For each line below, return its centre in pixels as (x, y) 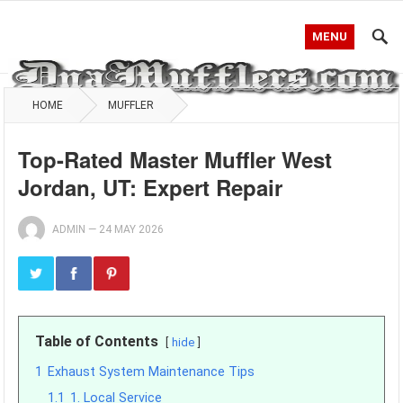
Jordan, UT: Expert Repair (151, 187)
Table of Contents (97, 341)
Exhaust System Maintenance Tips (152, 372)
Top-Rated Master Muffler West (175, 159)
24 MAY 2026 (132, 229)
